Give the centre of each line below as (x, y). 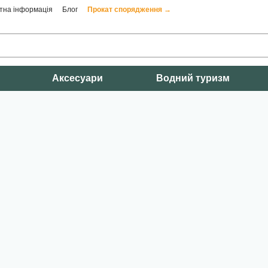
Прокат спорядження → (129, 10)
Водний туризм (193, 78)
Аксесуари (78, 78)
